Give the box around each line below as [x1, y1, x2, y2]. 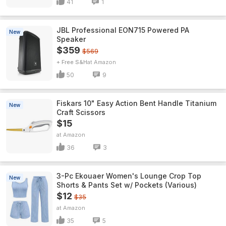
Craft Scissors [56, 108, 105, 117]
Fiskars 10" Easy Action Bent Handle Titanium [56, 99, 216, 107]
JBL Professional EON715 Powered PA [56, 26, 189, 34]
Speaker [56, 35, 86, 43]
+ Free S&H [56, 59, 87, 66]
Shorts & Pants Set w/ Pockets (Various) [56, 181, 197, 189]
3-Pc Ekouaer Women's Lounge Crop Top [56, 172, 201, 180]
